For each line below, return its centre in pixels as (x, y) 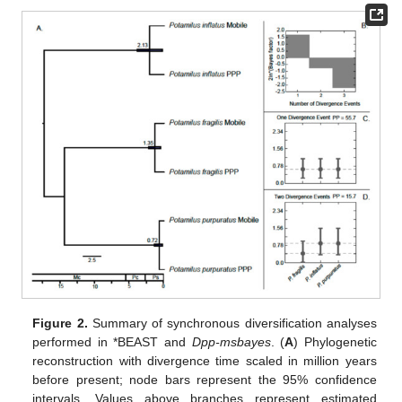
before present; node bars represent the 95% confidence (205, 380)
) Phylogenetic (335, 342)
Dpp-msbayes (231, 342)
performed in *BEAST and (112, 342)
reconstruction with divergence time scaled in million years (205, 361)
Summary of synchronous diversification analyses (232, 323)
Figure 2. (60, 323)
